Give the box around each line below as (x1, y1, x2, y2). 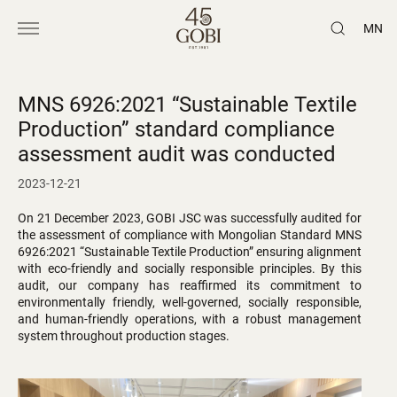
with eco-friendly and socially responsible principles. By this (18, 261, 362, 276)
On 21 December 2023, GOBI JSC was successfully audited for (18, 211, 362, 225)
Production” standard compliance (18, 117, 335, 142)
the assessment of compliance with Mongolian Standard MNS (18, 228, 362, 242)
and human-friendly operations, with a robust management (18, 312, 362, 326)
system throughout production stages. (18, 329, 235, 343)
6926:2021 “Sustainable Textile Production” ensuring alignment (18, 245, 362, 259)
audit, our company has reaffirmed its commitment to (18, 278, 362, 292)
